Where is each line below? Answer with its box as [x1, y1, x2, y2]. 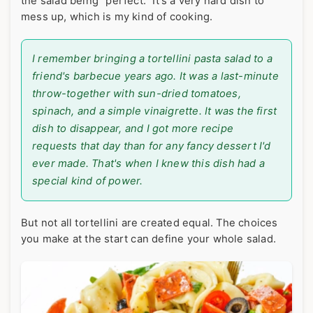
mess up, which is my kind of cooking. [21, 10, 213, 24]
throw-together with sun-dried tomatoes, [32, 87, 241, 101]
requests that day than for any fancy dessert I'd [32, 140, 271, 153]
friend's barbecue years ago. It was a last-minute [32, 70, 279, 83]
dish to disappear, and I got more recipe [32, 122, 233, 136]
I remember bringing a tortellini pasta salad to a [32, 52, 272, 66]
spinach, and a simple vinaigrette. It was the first [32, 105, 277, 118]
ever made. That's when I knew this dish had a [32, 157, 265, 170]
